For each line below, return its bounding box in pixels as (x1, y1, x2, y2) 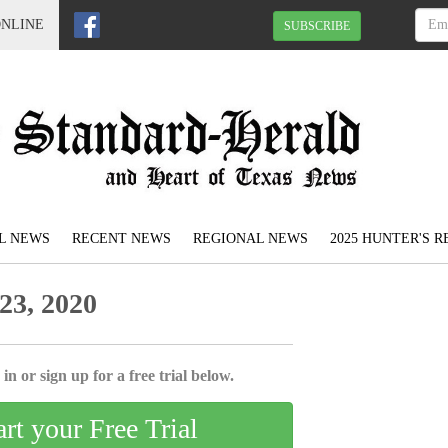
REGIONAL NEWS (193, 231, 308, 247)
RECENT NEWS (72, 231, 171, 247)
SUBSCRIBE (284, 18, 350, 33)
